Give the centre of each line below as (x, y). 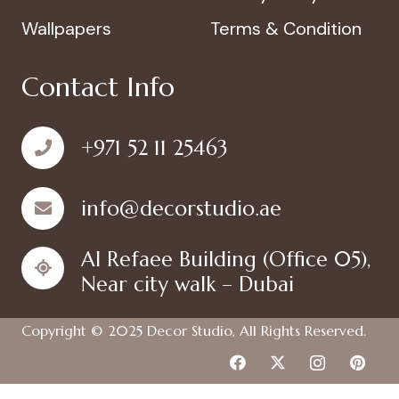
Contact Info (98, 87)
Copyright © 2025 (84, 331)
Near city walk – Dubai (188, 284)
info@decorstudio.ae (182, 208)
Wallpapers (66, 29)
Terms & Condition (286, 29)
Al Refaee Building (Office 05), (226, 259)
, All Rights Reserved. (299, 331)
